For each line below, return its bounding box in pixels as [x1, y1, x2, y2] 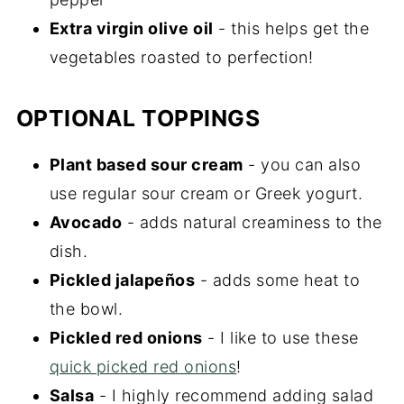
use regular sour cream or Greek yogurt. [49, 183, 363, 203]
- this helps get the [213, 18, 370, 38]
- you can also [243, 154, 362, 174]
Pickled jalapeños [49, 270, 196, 289]
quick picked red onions [49, 356, 237, 376]
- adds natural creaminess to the [122, 212, 382, 232]
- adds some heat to [195, 270, 361, 289]
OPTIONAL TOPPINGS [15, 104, 261, 132]
